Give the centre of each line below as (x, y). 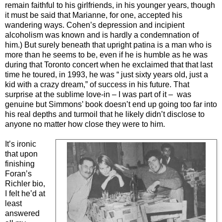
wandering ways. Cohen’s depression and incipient (95, 25)
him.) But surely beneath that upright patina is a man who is (108, 45)
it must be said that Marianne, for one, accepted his (94, 15)
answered (22, 214)
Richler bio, (25, 184)
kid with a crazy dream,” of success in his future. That (97, 85)
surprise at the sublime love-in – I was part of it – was (98, 95)
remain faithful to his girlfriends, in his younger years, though (110, 5)
